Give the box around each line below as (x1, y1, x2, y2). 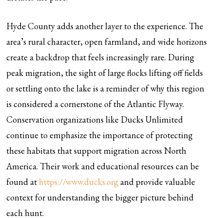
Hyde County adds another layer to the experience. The (6, 20, 204, 32)
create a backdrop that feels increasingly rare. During (6, 52, 195, 63)
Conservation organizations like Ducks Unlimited (6, 114, 183, 125)
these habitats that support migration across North (6, 145, 187, 156)
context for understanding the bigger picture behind (6, 192, 194, 203)
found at (6, 176, 39, 187)
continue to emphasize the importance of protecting (6, 129, 193, 141)
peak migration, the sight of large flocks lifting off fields (6, 67, 203, 78)
